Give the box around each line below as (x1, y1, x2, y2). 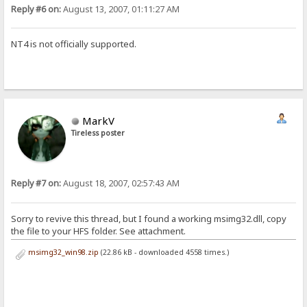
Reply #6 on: (11, 3, 62, 16)
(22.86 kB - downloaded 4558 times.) (98, 247, 229, 257)
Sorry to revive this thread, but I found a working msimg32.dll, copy (11, 212, 287, 225)
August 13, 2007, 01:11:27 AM (61, 3, 180, 16)
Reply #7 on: (11, 177, 62, 190)
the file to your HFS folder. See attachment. (11, 224, 186, 237)
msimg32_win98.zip (25, 247, 99, 257)
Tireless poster (71, 128, 125, 138)
